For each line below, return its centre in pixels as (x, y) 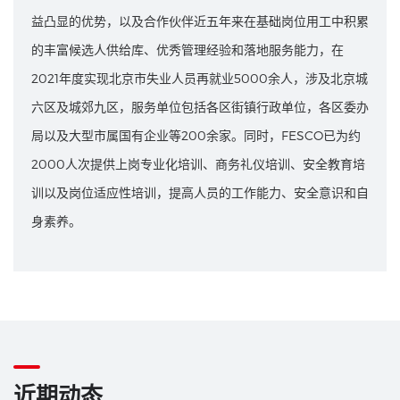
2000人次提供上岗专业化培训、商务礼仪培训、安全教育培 (198, 164)
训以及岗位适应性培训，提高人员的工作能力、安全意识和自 (200, 193)
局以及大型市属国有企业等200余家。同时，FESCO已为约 (196, 136)
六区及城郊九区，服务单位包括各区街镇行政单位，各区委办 (200, 107)
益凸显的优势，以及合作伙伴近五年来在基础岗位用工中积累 (200, 21)
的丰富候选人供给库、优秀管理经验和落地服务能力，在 (187, 50)
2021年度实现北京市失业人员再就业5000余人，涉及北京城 (200, 79)
